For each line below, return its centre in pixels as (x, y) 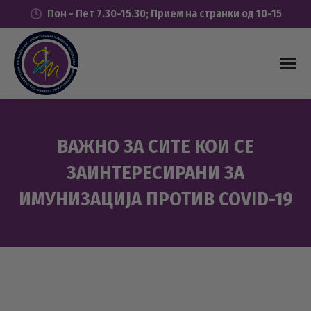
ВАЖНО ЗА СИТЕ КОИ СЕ (155, 146)
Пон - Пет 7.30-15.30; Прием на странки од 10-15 (164, 14)
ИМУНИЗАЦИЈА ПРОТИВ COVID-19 (155, 199)
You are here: (185, 222)
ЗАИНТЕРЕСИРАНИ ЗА (155, 173)
